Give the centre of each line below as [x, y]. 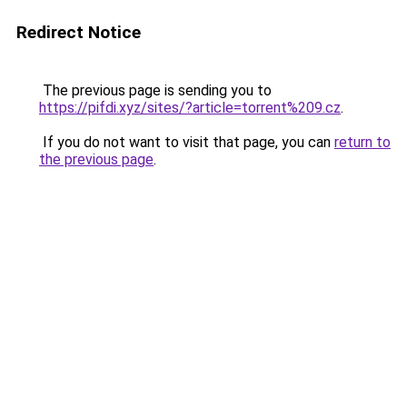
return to [362, 142]
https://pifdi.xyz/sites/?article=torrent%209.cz [190, 108]
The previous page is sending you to [155, 90]
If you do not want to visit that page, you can [187, 142]
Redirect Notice [79, 32]
